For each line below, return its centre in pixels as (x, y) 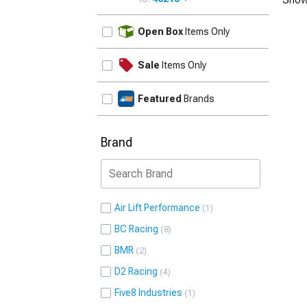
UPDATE (246, 24)
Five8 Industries (148, 293)
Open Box (160, 32)
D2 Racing (136, 271)
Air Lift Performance (157, 208)
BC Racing (136, 229)
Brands (198, 99)
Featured (160, 99)
